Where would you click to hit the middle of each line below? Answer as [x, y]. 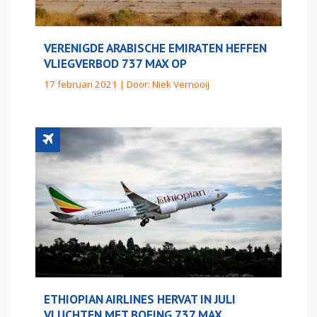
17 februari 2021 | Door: [98, 85]
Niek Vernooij [181, 85]
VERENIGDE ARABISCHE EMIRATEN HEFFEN [155, 48]
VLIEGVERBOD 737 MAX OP [115, 64]
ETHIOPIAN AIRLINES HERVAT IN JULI [140, 299]
